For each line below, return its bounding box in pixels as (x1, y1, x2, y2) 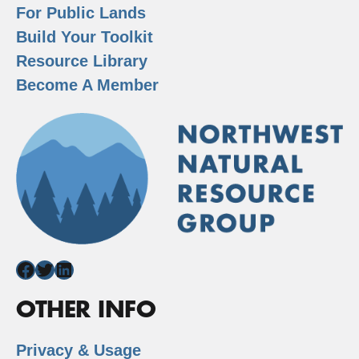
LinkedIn (54, 257, 134, 280)
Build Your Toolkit (16, 27, 153, 46)
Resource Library (16, 51, 147, 70)
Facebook (15, 257, 105, 280)
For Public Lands (16, 3, 146, 22)
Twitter (34, 257, 96, 280)
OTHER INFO (16, 298, 155, 321)
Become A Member (16, 75, 159, 94)
